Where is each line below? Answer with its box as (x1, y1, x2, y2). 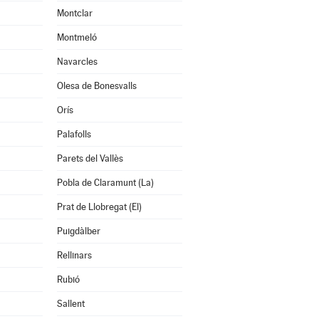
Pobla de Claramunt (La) (56, 177, 154, 188)
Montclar (56, 8, 93, 19)
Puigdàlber (56, 226, 100, 236)
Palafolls (56, 129, 91, 140)
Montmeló (56, 32, 97, 43)
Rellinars (56, 250, 92, 261)
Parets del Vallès (56, 153, 123, 164)
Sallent (56, 298, 85, 309)
